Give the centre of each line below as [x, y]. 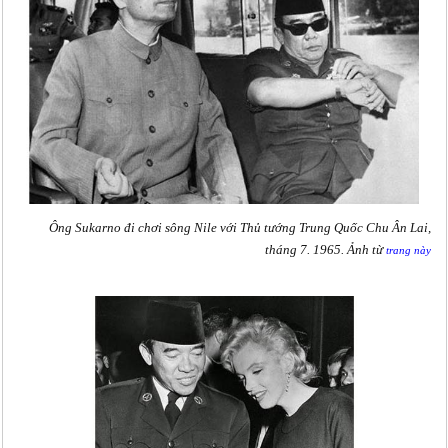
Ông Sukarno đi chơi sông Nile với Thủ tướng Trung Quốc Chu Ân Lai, [239, 227]
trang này [408, 249]
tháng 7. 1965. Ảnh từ [325, 249]
